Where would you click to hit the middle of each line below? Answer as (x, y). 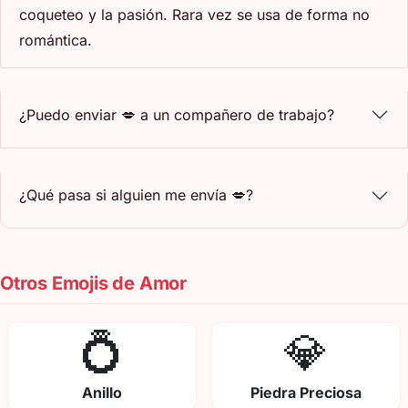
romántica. (56, 40)
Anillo (102, 393)
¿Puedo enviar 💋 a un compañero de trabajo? (177, 114)
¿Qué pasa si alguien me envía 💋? (136, 195)
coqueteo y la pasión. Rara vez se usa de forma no (194, 14)
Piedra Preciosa (306, 393)
